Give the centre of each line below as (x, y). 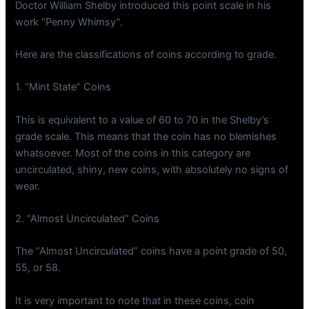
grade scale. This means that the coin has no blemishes (146, 136)
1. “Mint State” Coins (63, 87)
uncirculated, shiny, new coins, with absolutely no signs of (152, 169)
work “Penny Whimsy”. (69, 22)
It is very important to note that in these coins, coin (135, 300)
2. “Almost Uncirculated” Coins (88, 219)
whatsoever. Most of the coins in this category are (133, 153)
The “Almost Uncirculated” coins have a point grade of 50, (151, 251)
